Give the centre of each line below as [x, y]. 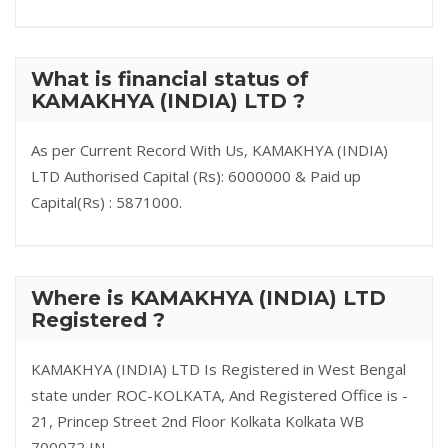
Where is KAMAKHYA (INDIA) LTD [208, 298]
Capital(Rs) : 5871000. [106, 202]
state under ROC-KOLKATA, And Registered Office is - [219, 395]
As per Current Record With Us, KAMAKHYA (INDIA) [209, 150]
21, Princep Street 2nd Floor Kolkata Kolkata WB [197, 421]
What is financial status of [170, 79]
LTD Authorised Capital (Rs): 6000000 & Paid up [196, 176]
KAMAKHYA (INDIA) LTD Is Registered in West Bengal [218, 369]
